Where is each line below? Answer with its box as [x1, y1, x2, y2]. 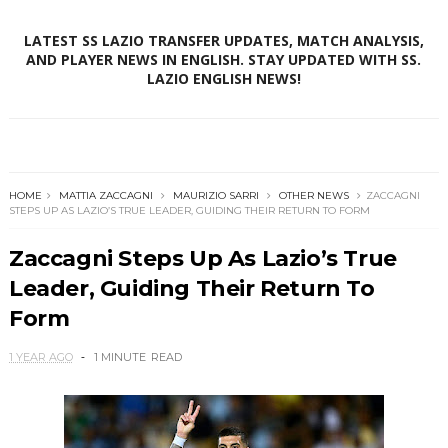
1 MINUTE [93, 350, 146, 365]
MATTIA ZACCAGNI [58, 189, 153, 203]
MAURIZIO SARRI [172, 189, 259, 203]
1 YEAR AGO [8, 350, 73, 365]
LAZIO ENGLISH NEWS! [146, 69, 301, 89]
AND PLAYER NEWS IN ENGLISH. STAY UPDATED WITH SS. [26, 50, 422, 70]
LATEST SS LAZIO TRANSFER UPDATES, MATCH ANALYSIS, [23, 31, 424, 51]
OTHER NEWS [278, 189, 349, 203]
